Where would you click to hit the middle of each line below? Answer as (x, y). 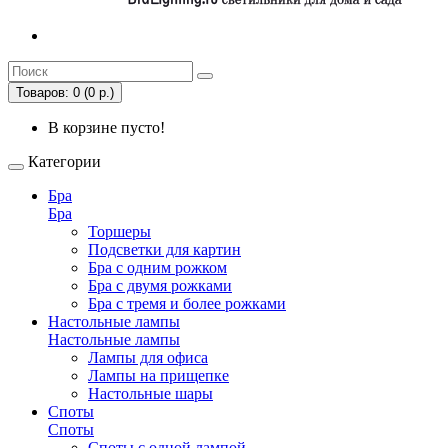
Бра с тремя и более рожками (187, 303)
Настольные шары (150, 393)
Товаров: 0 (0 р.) (65, 92)
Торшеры (119, 231)
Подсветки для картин (164, 249)
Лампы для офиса (148, 357)
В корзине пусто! (106, 127)
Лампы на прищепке (158, 375)
